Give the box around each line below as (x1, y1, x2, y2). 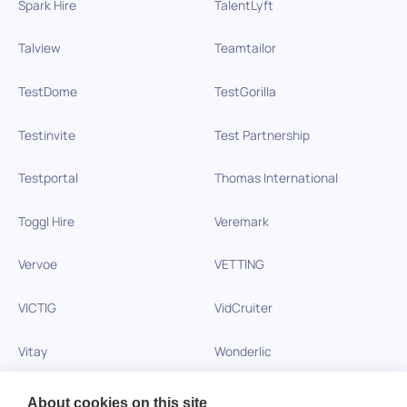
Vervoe (17, 255, 57, 273)
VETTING (213, 255, 264, 273)
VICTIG (17, 298, 56, 316)
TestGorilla (213, 82, 276, 100)
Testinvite (17, 125, 75, 144)
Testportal (17, 168, 78, 186)
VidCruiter (213, 298, 273, 316)
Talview (17, 39, 61, 57)
